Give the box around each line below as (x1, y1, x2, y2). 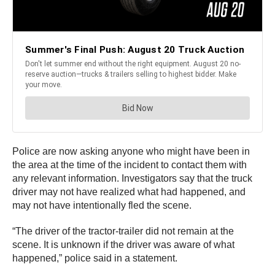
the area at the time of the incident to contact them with (12, 159, 247, 170)
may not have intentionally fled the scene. (12, 199, 194, 211)
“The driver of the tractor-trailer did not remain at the (12, 225, 234, 236)
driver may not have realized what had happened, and (12, 186, 246, 197)
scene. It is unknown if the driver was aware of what (12, 239, 234, 250)
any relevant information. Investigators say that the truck (12, 172, 252, 184)
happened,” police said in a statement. (12, 252, 180, 263)
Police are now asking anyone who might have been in (12, 145, 250, 157)
